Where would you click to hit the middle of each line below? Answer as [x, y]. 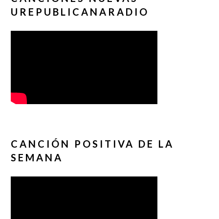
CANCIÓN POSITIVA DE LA [93, 143]
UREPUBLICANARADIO [80, 11]
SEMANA [37, 157]
